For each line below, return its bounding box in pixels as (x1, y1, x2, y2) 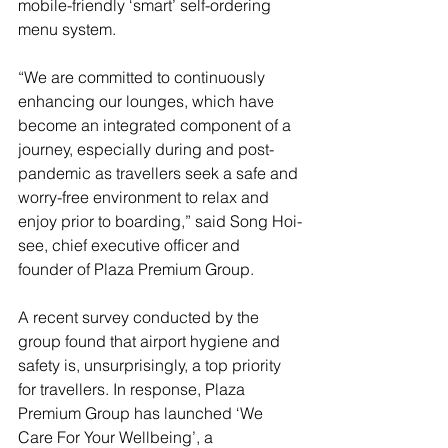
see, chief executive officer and (18, 234, 244, 255)
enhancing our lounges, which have (18, 90, 278, 111)
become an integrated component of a (18, 114, 295, 135)
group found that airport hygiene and (18, 330, 284, 351)
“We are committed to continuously (18, 66, 269, 87)
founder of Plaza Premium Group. (18, 258, 254, 279)
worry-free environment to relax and (18, 186, 273, 207)
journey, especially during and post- (18, 138, 274, 159)
